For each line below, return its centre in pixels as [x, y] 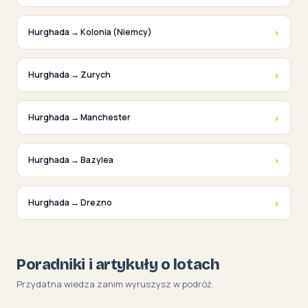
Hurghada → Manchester [79, 117]
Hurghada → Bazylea [71, 159]
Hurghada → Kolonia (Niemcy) [90, 32]
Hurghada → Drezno [70, 202]
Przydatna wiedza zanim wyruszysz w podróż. [115, 284]
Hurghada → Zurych [69, 74]
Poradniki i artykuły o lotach [118, 264]
